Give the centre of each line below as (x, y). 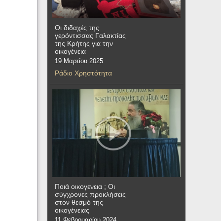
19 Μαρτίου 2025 (79, 61)
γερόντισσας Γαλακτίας (90, 36)
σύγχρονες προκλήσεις (90, 195)
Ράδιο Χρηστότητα (83, 73)
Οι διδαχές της (77, 28)
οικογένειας (72, 210)
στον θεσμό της (79, 203)
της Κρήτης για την (84, 44)
